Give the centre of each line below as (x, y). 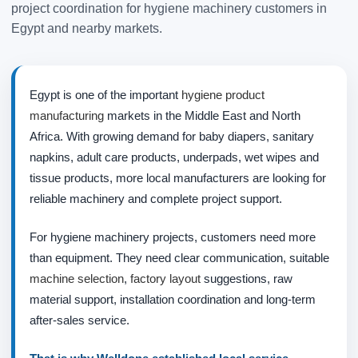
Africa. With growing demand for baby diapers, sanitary (172, 137)
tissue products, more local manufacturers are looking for (178, 178)
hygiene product (223, 95)
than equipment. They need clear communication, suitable (179, 258)
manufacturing (67, 116)
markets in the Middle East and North (202, 116)
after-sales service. (80, 320)
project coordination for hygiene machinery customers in (169, 9)
